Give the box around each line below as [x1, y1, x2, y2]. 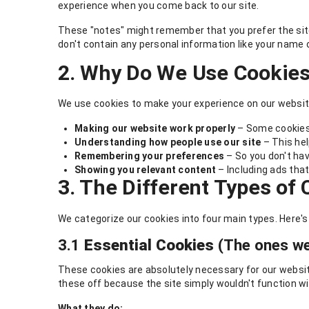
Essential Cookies [84, 235, 214, 254]
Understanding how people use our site [74, 137, 261, 148]
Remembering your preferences [74, 150, 224, 162]
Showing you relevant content [74, 164, 216, 176]
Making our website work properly [74, 123, 235, 134]
